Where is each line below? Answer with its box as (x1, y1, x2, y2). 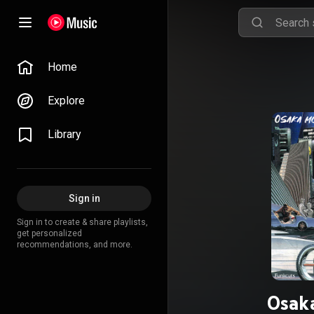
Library (48, 128, 81, 141)
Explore (48, 94, 85, 107)
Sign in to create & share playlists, (17, 217, 148, 227)
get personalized (17, 228, 82, 238)
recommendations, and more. (17, 240, 132, 250)
